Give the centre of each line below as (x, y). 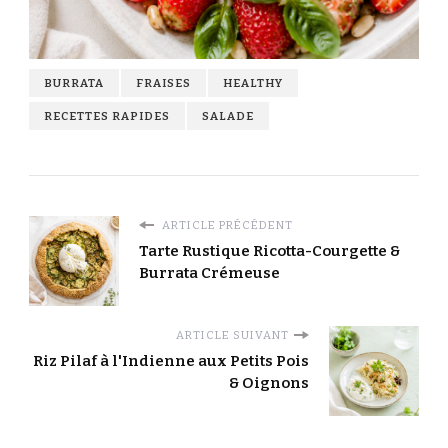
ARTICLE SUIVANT (232, 335)
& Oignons (269, 383)
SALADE (228, 116)
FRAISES (163, 83)
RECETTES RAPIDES (107, 116)
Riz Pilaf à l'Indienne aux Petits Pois (171, 361)
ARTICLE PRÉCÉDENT (226, 225)
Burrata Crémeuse (209, 273)
